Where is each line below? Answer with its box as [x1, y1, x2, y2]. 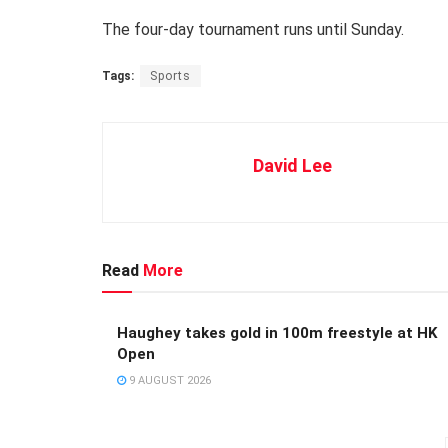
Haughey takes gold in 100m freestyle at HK [117, 323, 437, 342]
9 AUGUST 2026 [126, 373, 211, 387]
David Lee [253, 154, 332, 176]
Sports [150, 68, 191, 83]
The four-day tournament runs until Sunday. [102, 19, 404, 39]
